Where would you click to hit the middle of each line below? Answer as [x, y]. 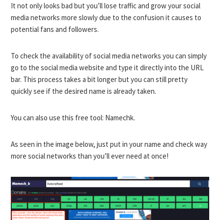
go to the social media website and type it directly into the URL [108, 68]
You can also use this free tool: [58, 118]
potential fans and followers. [55, 29]
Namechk [120, 118]
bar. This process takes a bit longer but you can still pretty [99, 79]
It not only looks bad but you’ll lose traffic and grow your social [106, 6]
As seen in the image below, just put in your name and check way [109, 144]
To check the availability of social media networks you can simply [109, 56]
